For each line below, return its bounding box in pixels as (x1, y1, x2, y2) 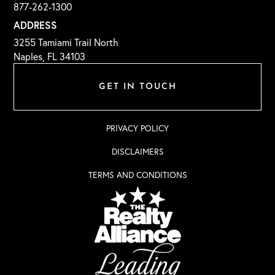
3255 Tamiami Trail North (14, 36, 119, 48)
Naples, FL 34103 (14, 50, 86, 63)
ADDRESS (14, 18, 58, 31)
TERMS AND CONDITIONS (88, 169, 187, 180)
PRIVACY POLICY (106, 122, 169, 134)
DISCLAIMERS (111, 145, 164, 157)
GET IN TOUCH (98, 82, 177, 91)
